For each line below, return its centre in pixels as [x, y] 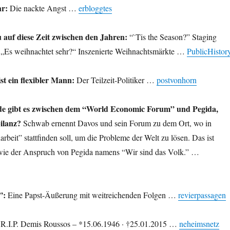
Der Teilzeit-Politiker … [115, 80]
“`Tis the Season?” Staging [172, 36]
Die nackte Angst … [43, 8]
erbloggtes [95, 8]
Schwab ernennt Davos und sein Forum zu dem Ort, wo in [116, 123]
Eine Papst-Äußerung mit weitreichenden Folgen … [92, 195]
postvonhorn [176, 80]
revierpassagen [202, 195]
